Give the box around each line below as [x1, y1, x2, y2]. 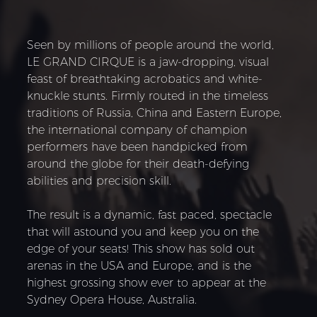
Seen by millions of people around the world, [27, 38, 275, 52]
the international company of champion [27, 122, 248, 137]
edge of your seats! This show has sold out [27, 241, 255, 255]
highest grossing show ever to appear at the [27, 275, 267, 289]
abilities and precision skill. [27, 173, 172, 188]
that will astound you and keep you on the [27, 224, 260, 238]
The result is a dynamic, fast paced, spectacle [27, 207, 272, 221]
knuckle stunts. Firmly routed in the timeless [27, 88, 269, 103]
